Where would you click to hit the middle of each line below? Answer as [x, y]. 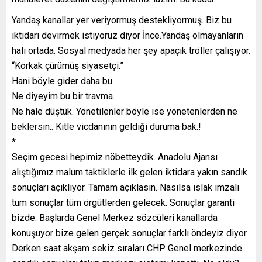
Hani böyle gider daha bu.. [64, 81]
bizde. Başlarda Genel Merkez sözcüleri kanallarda [115, 218]
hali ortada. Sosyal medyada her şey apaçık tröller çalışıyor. [131, 51]
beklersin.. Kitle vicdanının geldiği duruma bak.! [106, 127]
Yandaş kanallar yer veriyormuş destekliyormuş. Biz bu [122, 20]
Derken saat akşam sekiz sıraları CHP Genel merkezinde [127, 249]
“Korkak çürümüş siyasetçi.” [68, 66]
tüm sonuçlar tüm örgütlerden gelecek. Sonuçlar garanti [123, 203]
